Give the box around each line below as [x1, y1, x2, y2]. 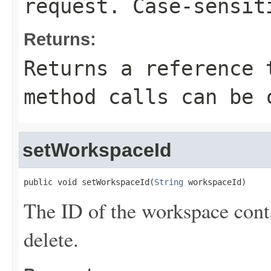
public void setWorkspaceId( [24, 177, 154, 187]
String [154, 177, 183, 187]
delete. [24, 225, 79, 253]
